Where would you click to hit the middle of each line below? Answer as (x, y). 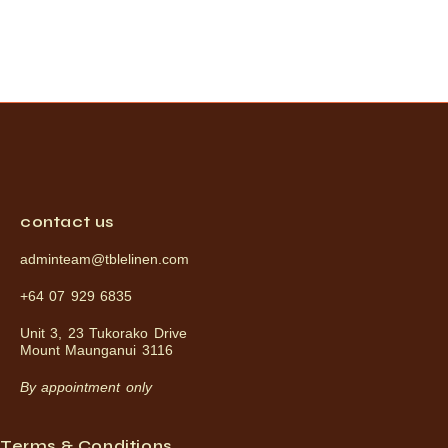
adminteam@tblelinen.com (104, 259)
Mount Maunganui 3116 (96, 350)
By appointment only (86, 387)
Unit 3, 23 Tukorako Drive (103, 333)
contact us (67, 221)
